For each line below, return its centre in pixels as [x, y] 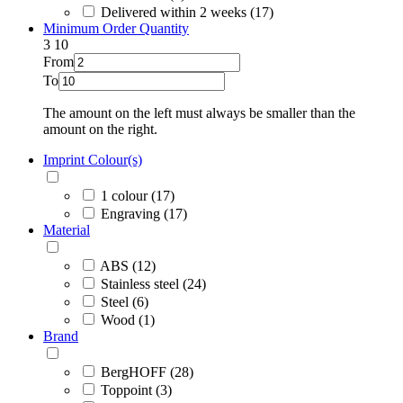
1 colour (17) [138, 195]
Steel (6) [125, 301]
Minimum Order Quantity [116, 28]
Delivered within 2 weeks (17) [187, 12]
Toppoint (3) [136, 390]
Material [67, 229]
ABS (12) [128, 265]
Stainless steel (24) [153, 283]
